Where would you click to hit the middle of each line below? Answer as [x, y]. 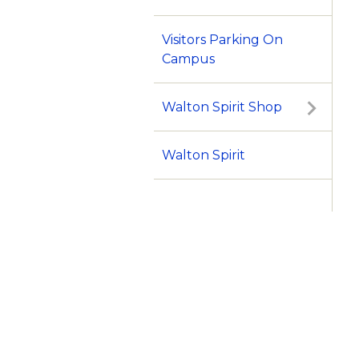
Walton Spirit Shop [222, 107]
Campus [188, 59]
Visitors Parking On [222, 40]
